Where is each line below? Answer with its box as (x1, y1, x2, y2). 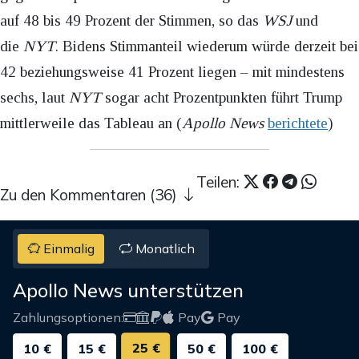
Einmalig (40, 240, 95, 257)
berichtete (268, 114, 328, 131)
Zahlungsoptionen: (13, 309, 123, 325)
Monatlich (131, 240, 195, 257)
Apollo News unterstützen (13, 277, 244, 302)
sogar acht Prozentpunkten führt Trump (101, 88, 342, 106)
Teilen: (196, 171, 244, 192)
